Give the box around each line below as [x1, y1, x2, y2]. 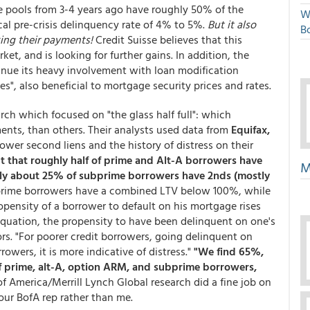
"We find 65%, [194, 243, 264, 259]
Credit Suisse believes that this [93, 31, 242, 48]
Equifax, [231, 121, 270, 138]
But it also [208, 16, 256, 33]
